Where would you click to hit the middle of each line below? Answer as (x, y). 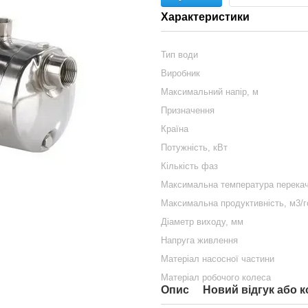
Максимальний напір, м (210, 92)
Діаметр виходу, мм (202, 222)
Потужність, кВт (194, 147)
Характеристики (205, 17)
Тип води (179, 55)
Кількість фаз (189, 166)
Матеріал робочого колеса (216, 277)
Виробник (180, 73)
